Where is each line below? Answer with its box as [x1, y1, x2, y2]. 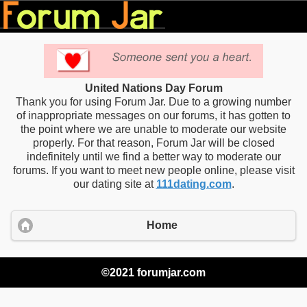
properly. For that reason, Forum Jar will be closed [32, 137, 275, 149]
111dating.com [156, 178, 232, 190]
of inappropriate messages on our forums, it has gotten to [16, 110, 291, 121]
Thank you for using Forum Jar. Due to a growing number [16, 96, 291, 108]
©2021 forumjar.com [101, 266, 206, 278]
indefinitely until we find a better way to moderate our [26, 151, 281, 162]
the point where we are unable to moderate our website [21, 123, 286, 135]
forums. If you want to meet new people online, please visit [12, 164, 295, 176]
